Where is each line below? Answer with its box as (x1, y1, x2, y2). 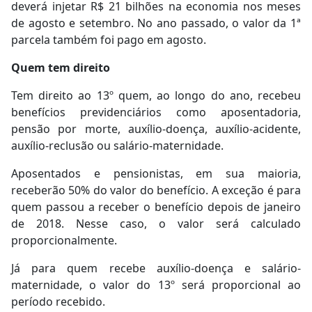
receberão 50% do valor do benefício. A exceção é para (11, 182, 301, 198)
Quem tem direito (11, 60, 110, 76)
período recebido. (11, 294, 105, 310)
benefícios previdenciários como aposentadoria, (11, 104, 301, 120)
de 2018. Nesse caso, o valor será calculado (11, 216, 301, 232)
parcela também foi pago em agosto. (11, 32, 206, 48)
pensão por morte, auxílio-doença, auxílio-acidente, (11, 121, 301, 137)
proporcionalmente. (11, 233, 117, 249)
